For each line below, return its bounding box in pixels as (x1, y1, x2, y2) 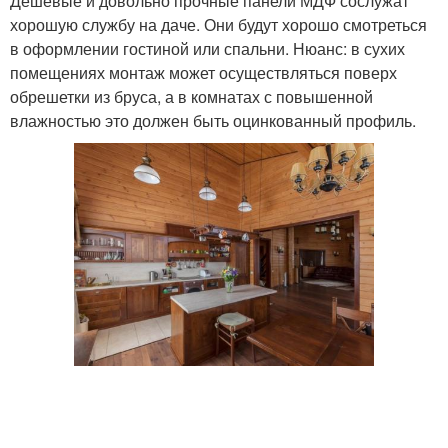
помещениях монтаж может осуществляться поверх (10, 61, 397, 85)
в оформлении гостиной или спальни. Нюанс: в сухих (10, 37, 405, 61)
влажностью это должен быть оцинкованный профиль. (10, 109, 416, 133)
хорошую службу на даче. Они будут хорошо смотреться (10, 13, 427, 37)
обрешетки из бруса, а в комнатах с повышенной (10, 85, 373, 109)
